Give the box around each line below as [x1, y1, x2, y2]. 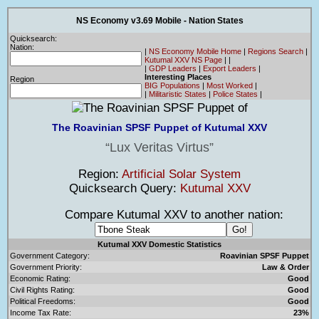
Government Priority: [10, 262, 82, 271]
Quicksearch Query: [68, 181, 180, 195]
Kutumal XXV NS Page [145, 55, 222, 64]
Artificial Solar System [122, 167, 241, 181]
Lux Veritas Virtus [110, 140, 209, 155]
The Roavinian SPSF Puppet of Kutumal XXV [52, 122, 267, 134]
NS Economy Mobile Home [149, 46, 241, 56]
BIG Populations [145, 80, 200, 90]
